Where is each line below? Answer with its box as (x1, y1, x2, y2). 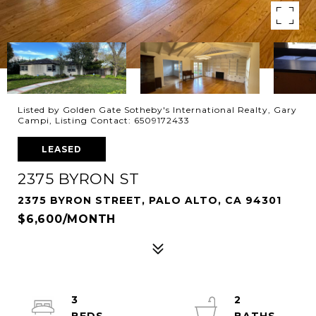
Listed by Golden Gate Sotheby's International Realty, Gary (18, 104, 297, 115)
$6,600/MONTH (18, 212, 116, 226)
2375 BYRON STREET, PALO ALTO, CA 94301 (18, 194, 281, 207)
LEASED (42, 144, 82, 154)
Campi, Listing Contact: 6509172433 (18, 115, 190, 126)
